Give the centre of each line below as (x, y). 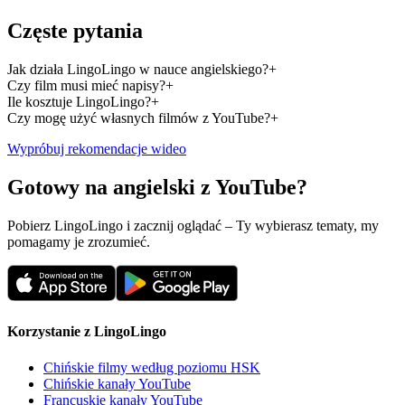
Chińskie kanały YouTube (117, 383)
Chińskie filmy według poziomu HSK (152, 367)
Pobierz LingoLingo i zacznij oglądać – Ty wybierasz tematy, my (193, 226)
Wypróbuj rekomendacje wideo (97, 149)
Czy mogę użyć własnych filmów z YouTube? (139, 118)
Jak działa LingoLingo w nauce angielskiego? (138, 70)
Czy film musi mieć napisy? (86, 86)
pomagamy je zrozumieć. (79, 242)
